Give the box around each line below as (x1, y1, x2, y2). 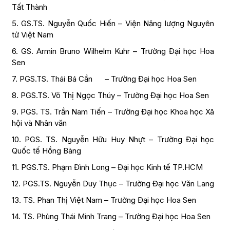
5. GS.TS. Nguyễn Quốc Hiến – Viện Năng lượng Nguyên (11, 18, 215, 29)
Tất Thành (11, 2, 47, 12)
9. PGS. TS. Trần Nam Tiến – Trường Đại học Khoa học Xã (11, 107, 215, 117)
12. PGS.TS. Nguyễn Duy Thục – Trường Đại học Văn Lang (11, 179, 214, 189)
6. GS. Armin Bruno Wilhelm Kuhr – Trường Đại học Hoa (11, 46, 215, 56)
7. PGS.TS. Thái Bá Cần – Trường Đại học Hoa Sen (11, 74, 197, 84)
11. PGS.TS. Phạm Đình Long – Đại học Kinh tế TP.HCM (11, 162, 203, 172)
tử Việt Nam (11, 30, 53, 40)
